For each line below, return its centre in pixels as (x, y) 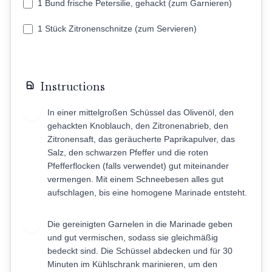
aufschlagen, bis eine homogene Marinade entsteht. (147, 192)
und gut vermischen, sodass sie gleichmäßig (133, 237)
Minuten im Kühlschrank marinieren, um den (132, 264)
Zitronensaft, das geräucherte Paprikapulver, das (141, 139)
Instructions (73, 86)
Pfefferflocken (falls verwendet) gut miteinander (138, 166)
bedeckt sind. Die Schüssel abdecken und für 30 (140, 251)
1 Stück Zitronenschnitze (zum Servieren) (117, 29)
